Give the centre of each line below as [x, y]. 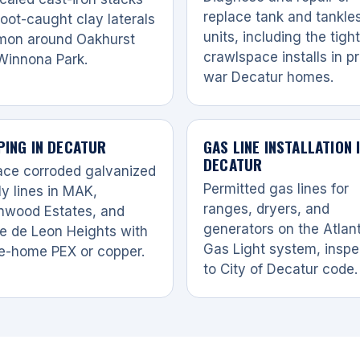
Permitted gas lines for [276, 188]
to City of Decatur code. [280, 269]
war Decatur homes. [268, 77]
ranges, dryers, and [266, 209]
